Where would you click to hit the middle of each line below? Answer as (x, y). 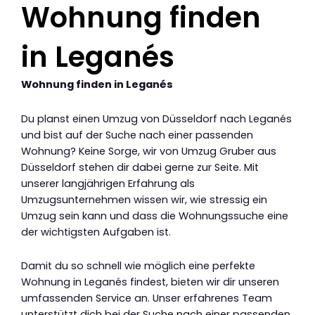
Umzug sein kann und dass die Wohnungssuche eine (155, 216)
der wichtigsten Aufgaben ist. (96, 232)
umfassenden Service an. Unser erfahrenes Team (147, 298)
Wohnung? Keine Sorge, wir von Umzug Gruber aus (149, 151)
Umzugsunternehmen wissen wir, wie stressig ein (144, 199)
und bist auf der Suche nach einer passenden (137, 135)
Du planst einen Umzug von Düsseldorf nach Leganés (156, 118)
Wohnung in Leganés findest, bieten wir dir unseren (150, 282)
